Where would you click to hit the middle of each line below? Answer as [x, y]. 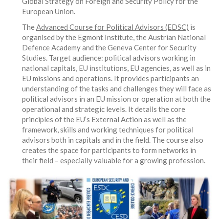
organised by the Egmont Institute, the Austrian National [114, 37]
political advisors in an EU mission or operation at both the [116, 99]
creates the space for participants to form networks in [109, 150]
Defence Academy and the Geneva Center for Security [109, 47]
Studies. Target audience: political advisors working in [109, 57]
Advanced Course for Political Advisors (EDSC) [112, 27]
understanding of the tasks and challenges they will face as [117, 88]
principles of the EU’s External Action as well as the [104, 119]
